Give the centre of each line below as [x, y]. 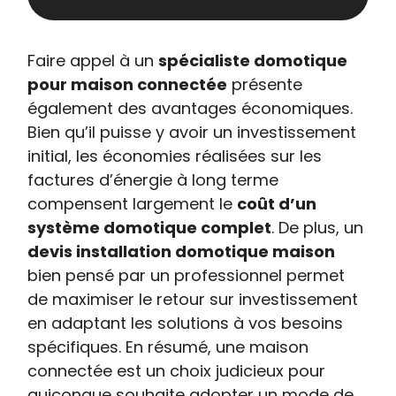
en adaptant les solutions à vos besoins [186, 323]
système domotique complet [150, 228]
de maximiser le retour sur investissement [193, 299]
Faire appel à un [93, 61]
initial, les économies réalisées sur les [175, 156]
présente [265, 84]
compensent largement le [133, 204]
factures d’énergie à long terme [153, 180]
